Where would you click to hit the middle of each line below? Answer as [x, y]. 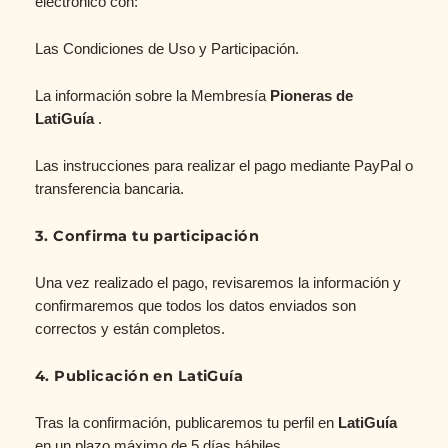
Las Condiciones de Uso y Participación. [166, 49]
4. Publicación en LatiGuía [139, 376]
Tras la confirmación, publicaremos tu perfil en [186, 423]
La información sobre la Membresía [152, 96]
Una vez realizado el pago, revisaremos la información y [217, 283]
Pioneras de [311, 96]
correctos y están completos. [129, 329]
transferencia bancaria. [109, 189]
